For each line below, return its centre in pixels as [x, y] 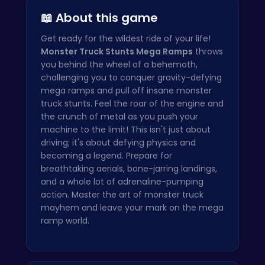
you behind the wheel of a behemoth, [119, 64]
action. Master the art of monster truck [122, 194]
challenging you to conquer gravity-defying [131, 77]
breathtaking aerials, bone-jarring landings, [129, 168]
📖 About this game [99, 17]
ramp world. [65, 220]
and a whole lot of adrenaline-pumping [122, 181]
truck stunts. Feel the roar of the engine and [132, 103]
